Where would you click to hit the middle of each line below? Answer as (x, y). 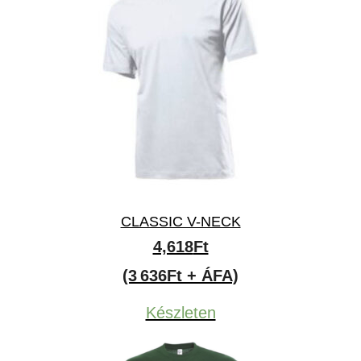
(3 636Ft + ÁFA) (180, 276)
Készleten (180, 313)
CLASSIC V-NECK (180, 222)
